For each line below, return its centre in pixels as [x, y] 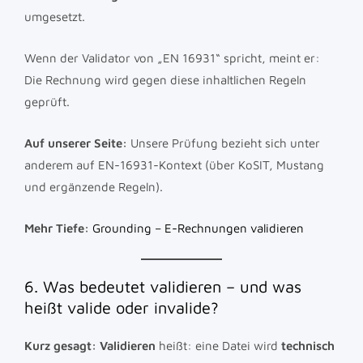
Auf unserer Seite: [76, 143]
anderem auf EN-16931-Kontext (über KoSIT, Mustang [174, 164]
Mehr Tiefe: [57, 228]
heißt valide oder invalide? [122, 307]
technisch [308, 345]
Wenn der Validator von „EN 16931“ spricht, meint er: [172, 58]
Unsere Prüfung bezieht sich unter [224, 143]
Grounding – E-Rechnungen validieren [198, 228]
